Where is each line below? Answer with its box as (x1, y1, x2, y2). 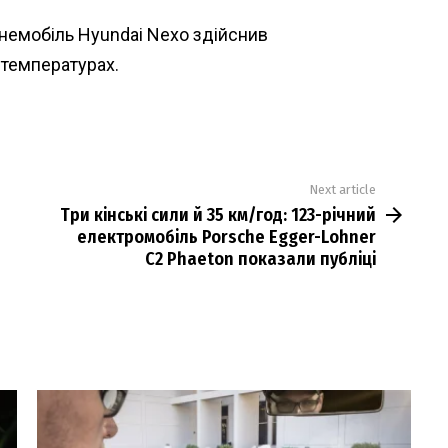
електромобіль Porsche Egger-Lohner (77, 226, 376, 249)
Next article (309, 181, 376, 197)
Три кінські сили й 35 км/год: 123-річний (60, 204, 376, 227)
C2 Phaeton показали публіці (145, 248, 376, 271)
